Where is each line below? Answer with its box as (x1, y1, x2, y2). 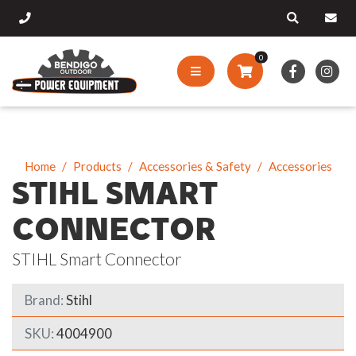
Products (72, 158, 122, 173)
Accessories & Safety (138, 158, 251, 173)
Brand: (25, 291, 64, 308)
